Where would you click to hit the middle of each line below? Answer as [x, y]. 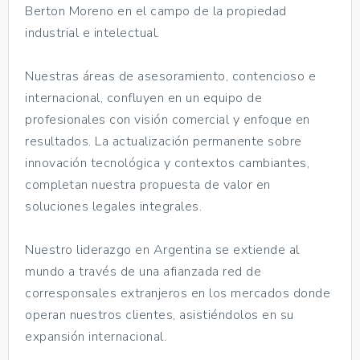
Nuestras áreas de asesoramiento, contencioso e [170, 76]
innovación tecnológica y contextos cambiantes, [167, 163]
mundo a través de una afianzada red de [143, 271]
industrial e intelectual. [92, 33]
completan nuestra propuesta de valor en [148, 184]
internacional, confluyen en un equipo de [143, 98]
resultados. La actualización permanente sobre [164, 141]
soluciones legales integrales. [113, 206]
